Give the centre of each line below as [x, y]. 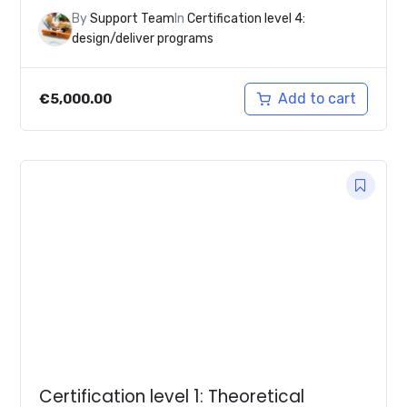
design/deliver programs [143, 38]
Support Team [133, 18]
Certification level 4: [247, 18]
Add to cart [317, 98]
